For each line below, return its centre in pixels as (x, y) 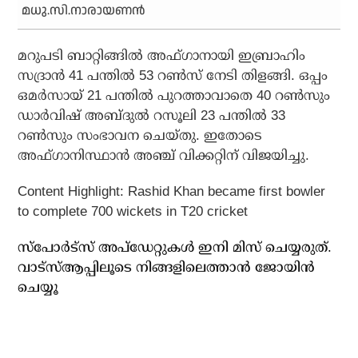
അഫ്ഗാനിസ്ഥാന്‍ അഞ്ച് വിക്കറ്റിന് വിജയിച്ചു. (164, 155)
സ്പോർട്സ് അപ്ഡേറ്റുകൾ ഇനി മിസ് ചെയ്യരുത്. (175, 247)
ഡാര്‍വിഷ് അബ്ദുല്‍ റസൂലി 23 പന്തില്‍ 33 (152, 115)
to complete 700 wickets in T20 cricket (133, 211)
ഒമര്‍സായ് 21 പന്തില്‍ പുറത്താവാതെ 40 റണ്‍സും (174, 95)
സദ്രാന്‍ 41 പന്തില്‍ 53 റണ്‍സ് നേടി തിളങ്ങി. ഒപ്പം (173, 75)
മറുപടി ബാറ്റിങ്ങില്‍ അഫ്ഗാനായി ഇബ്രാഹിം (162, 55)
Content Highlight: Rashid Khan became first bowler (172, 191)
